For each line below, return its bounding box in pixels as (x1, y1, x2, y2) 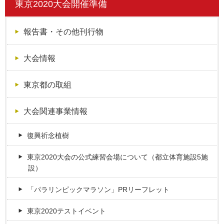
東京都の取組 (23, 80, 71, 89)
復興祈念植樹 (27, 131, 69, 140)
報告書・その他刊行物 (23, 27, 103, 36)
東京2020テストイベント (27, 207, 106, 215)
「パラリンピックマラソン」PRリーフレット (27, 185, 170, 194)
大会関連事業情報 (23, 106, 87, 116)
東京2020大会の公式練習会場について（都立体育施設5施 (27, 153, 208, 161)
